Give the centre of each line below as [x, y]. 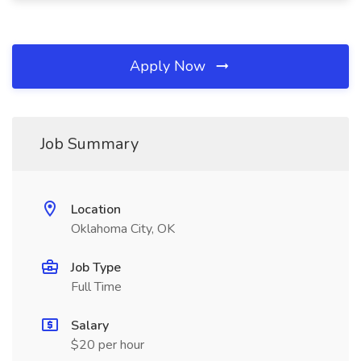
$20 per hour [108, 345]
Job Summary [89, 144]
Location [96, 210]
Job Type [96, 268]
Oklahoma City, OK [123, 229]
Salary [90, 326]
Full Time [96, 287]
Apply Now [170, 66]
